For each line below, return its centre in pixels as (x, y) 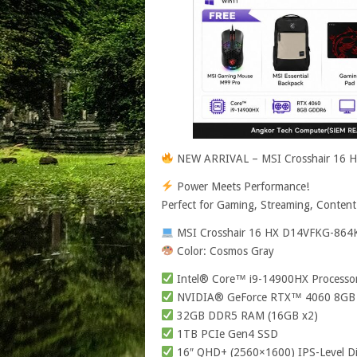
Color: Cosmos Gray (224, 251)
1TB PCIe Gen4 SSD (226, 333)
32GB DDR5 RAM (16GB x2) (245, 315)
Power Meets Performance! (241, 186)
